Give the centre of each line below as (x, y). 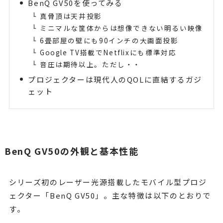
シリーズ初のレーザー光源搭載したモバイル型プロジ (108, 182)
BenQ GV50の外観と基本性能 (71, 151)
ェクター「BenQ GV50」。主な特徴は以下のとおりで (110, 196)
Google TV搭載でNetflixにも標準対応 (108, 52)
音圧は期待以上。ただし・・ (90, 64)
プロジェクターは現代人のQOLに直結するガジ (115, 79)
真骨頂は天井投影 (71, 16)
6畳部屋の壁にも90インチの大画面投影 (109, 40)
